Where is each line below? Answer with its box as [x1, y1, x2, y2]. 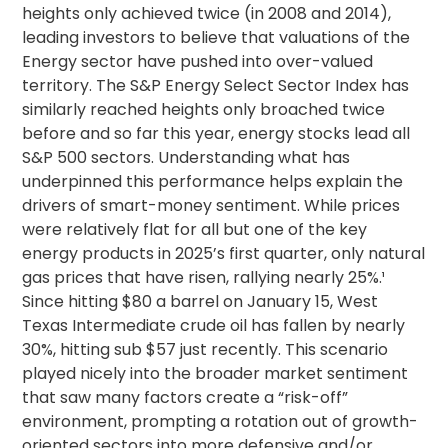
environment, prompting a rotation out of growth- [22, 410, 419, 433]
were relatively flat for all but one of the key [22, 218, 368, 241]
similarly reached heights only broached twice [22, 98, 386, 121]
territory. [22, 74, 97, 97]
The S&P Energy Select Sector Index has [96, 74, 410, 97]
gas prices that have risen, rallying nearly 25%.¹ [22, 266, 386, 289]
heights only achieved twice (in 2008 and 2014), [22, 2, 392, 25]
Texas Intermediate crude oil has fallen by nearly [22, 314, 406, 337]
